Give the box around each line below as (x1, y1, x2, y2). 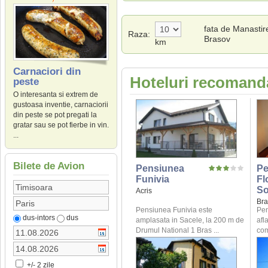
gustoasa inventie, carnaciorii (13, 100, 108, 109)
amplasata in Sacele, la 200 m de (136, 216, 244, 225)
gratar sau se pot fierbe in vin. (13, 121, 109, 130)
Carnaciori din (13, 66, 81, 78)
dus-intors (23, 214, 55, 223)
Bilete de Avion (13, 160, 84, 172)
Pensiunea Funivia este (136, 206, 212, 215)
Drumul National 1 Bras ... (136, 226, 219, 235)
